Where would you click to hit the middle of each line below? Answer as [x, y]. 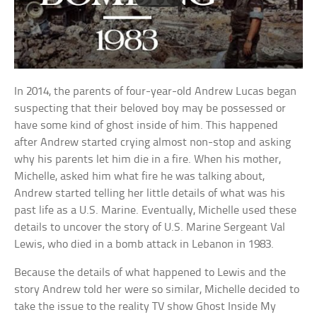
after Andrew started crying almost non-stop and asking [153, 143]
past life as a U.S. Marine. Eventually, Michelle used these [156, 211]
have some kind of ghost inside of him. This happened [146, 126]
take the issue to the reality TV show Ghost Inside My [145, 307]
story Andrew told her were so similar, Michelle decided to [157, 290]
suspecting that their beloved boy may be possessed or [150, 109]
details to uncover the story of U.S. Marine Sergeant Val [150, 228]
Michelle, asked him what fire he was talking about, [140, 177]
